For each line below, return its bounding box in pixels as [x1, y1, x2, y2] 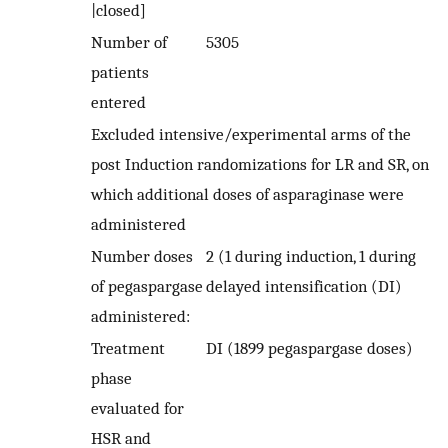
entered [91, 92, 146, 113]
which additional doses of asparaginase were [91, 184, 404, 205]
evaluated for [91, 398, 184, 419]
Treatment [91, 338, 165, 359]
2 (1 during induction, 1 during [206, 246, 416, 267]
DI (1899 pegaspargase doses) [206, 338, 413, 359]
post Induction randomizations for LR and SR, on [91, 154, 429, 175]
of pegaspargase [91, 276, 203, 297]
